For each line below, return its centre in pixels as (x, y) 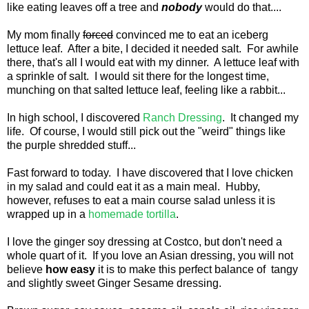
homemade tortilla (132, 215)
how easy (70, 270)
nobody (180, 8)
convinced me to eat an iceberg (191, 35)
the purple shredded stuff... (71, 146)
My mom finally (45, 35)
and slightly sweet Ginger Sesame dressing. (114, 283)
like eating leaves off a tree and (83, 8)
